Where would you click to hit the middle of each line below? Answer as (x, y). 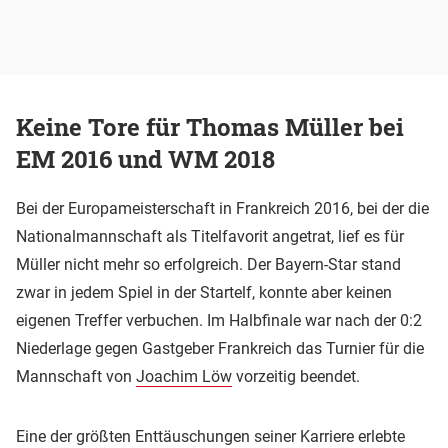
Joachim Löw (184, 376)
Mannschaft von (76, 376)
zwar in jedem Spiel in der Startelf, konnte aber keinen (204, 292)
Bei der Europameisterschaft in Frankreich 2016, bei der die (222, 208)
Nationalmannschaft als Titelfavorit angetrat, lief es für (210, 236)
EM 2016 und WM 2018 (145, 158)
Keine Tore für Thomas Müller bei (210, 126)
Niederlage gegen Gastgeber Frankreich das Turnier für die (220, 348)
